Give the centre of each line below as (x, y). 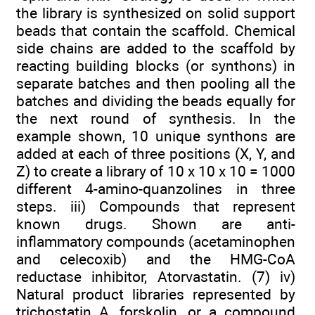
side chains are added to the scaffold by (156, 48)
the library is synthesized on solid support (156, 13)
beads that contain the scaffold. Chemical (156, 30)
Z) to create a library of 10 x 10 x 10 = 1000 (156, 171)
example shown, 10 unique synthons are (156, 136)
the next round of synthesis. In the (156, 118)
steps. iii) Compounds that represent (156, 206)
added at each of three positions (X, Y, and (156, 153)
